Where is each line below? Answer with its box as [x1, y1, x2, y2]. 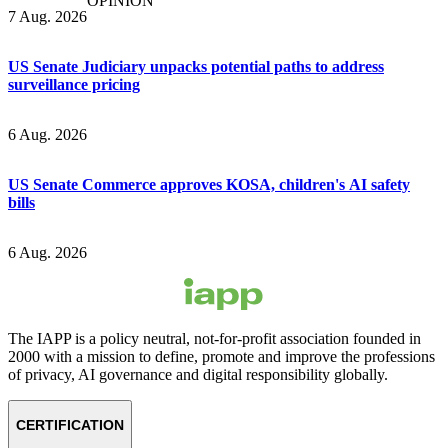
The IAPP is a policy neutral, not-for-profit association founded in [8, 330, 421, 348]
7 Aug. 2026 [8, 8, 87, 26]
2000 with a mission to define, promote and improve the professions [8, 348, 435, 366]
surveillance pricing [8, 76, 140, 94]
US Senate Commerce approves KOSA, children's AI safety [8, 176, 410, 194]
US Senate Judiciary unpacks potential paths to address [8, 58, 384, 76]
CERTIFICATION [16, 417, 124, 434]
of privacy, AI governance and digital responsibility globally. [8, 366, 388, 384]
